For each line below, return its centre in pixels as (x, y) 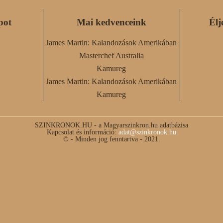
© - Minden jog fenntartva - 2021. (111, 139)
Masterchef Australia (111, 56)
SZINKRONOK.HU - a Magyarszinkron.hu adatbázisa (111, 125)
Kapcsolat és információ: (83, 132)
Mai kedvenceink (111, 22)
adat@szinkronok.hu (147, 132)
